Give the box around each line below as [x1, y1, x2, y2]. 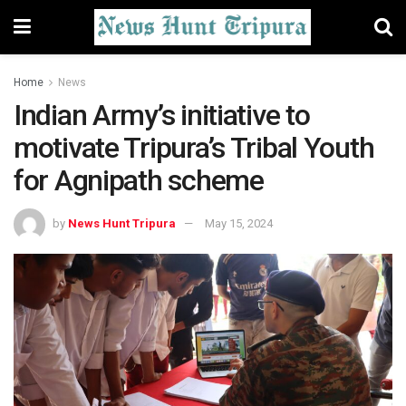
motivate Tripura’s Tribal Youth [14, 130, 374, 165]
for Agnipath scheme [14, 163, 264, 198]
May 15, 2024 [205, 216, 273, 230]
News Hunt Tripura [68, 216, 176, 230]
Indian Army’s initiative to [14, 98, 310, 132]
